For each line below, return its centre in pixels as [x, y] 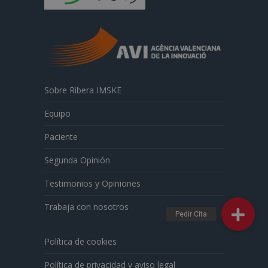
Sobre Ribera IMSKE [83, 90]
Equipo [57, 113]
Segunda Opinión [77, 160]
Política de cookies [80, 241]
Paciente [61, 136]
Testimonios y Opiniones [92, 183]
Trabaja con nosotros [86, 206]
